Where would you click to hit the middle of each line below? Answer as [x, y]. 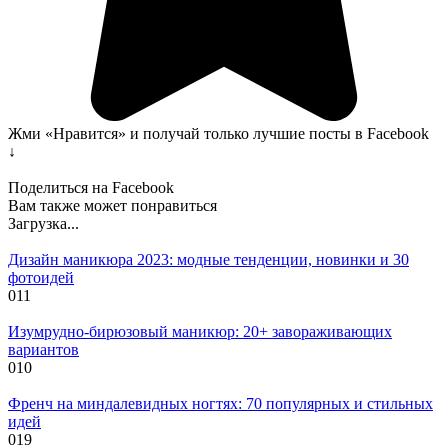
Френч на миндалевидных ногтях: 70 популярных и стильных [220, 403]
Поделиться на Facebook [91, 187]
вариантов [43, 349]
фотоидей [41, 277]
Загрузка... [43, 223]
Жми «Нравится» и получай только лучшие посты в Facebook [218, 133]
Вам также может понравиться [112, 205]
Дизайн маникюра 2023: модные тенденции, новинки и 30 [208, 259]
